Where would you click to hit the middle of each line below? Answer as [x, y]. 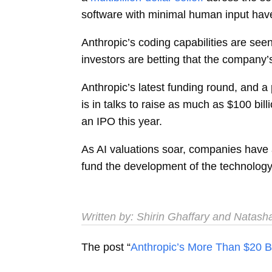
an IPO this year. [122, 121]
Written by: [109, 217]
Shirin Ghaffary [173, 217]
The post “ [106, 247]
